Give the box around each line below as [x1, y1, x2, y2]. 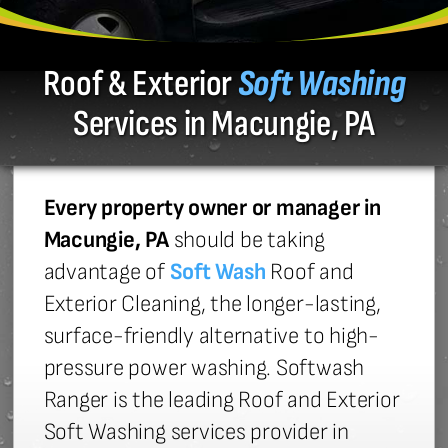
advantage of [43, 258, 170, 287]
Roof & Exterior [42, 62, 238, 107]
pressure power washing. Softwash [43, 354, 365, 383]
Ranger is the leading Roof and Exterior [43, 386, 400, 415]
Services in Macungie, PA [72, 102, 376, 147]
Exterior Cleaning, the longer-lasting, [43, 290, 381, 319]
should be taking [173, 226, 325, 255]
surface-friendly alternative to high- [43, 322, 379, 351]
